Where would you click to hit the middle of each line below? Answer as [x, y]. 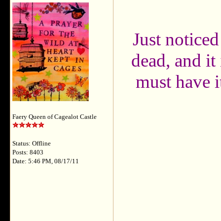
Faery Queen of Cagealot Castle [55, 117]
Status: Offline [32, 144]
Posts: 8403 [28, 152]
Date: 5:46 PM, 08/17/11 [46, 161]
